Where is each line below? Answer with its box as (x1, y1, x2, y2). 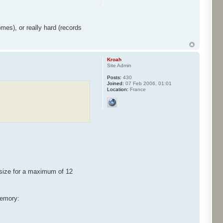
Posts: (107, 74, 121, 80)
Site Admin (107, 62, 131, 68)
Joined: (107, 80, 124, 86)
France (128, 86, 146, 92)
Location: (107, 86, 128, 92)
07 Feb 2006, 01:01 (123, 80, 172, 86)
